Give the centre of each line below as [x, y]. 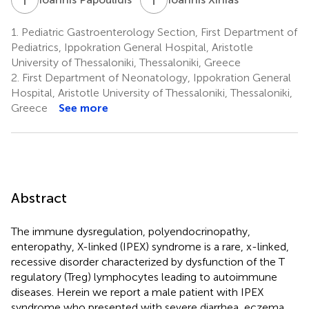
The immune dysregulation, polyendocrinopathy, [131, 231]
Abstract [39, 198]
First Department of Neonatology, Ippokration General [155, 77]
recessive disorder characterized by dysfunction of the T [148, 261]
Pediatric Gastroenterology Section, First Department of [158, 32]
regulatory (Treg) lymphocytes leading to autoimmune [144, 277]
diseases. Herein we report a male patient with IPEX [137, 292]
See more [83, 108]
